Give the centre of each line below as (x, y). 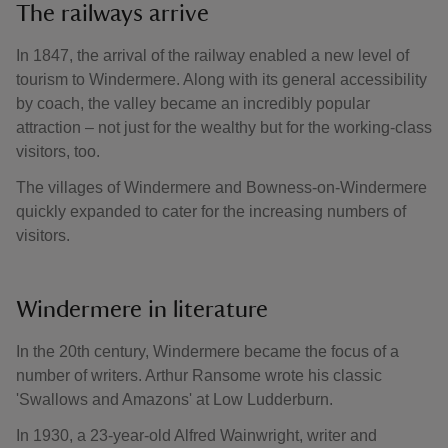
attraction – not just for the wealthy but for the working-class (224, 127)
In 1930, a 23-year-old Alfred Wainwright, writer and (196, 435)
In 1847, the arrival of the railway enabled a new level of (212, 55)
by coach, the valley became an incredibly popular (193, 103)
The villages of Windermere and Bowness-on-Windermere (221, 187)
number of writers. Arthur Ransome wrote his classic (199, 375)
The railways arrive (112, 14)
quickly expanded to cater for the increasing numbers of (211, 211)
